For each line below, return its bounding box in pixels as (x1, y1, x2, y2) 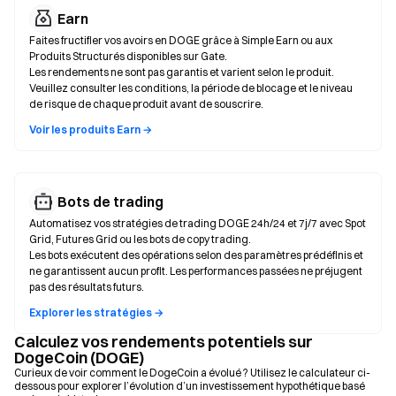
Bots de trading (57, 193, 164, 210)
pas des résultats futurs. (29, 280, 144, 293)
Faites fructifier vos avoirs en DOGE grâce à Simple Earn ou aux (29, 34, 332, 47)
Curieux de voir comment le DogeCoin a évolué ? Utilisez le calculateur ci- (14, 366, 370, 379)
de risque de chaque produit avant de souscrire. (29, 97, 263, 110)
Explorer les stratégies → (29, 306, 164, 319)
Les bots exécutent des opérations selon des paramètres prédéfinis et (29, 248, 363, 262)
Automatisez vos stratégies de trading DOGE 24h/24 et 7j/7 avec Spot (29, 217, 366, 230)
